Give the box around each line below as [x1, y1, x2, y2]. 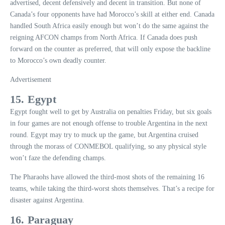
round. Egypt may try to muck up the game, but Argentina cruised [10, 131, 198, 139]
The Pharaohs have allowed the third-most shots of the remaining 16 [10, 173, 204, 181]
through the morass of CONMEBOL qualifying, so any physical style [10, 142, 206, 150]
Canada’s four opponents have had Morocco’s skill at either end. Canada [10, 10, 214, 18]
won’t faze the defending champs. [10, 154, 106, 162]
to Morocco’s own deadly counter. [10, 56, 106, 64]
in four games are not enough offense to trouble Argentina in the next [10, 119, 207, 127]
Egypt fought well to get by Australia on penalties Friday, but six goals [10, 107, 211, 116]
